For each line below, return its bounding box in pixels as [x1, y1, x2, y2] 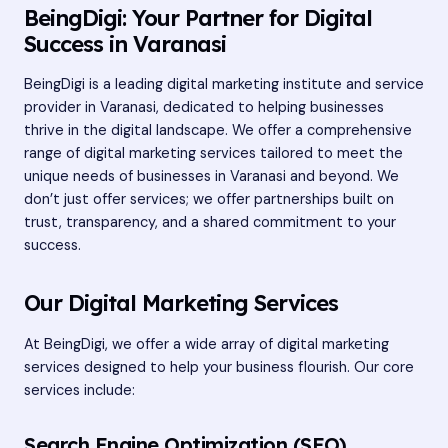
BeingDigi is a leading [24, 75, 167, 95]
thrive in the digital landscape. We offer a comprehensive [24, 121, 412, 141]
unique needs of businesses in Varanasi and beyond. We [24, 167, 399, 187]
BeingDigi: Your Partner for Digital [24, 3, 372, 31]
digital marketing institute [167, 75, 342, 95]
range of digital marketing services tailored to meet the [24, 144, 403, 164]
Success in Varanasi [24, 29, 226, 57]
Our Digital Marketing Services [24, 288, 338, 316]
